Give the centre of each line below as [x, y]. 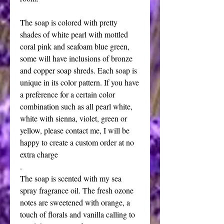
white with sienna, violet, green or [73, 118]
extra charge [39, 154]
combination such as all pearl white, [76, 106]
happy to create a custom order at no [77, 142]
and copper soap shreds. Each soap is [78, 70]
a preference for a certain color [67, 94]
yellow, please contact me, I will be [75, 130]
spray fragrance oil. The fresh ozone [77, 190]
